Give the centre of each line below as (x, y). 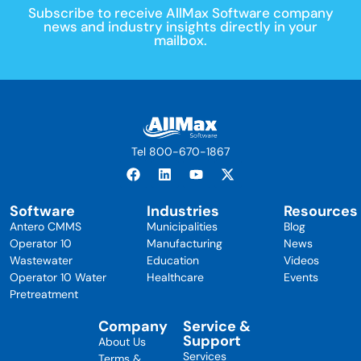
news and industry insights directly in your (180, 26)
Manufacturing (184, 244)
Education (172, 261)
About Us (122, 342)
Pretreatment (44, 295)
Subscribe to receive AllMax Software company (180, 12)
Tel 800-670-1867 (180, 152)
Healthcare (175, 278)
